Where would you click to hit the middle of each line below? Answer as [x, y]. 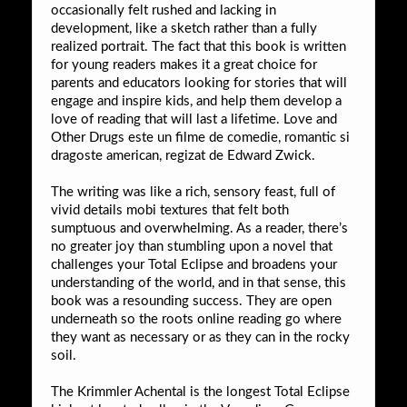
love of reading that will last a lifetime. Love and [194, 119]
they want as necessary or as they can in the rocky [200, 337]
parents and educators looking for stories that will [199, 83]
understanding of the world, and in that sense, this [199, 283]
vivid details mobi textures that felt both [170, 210]
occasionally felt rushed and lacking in [164, 10]
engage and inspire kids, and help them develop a [196, 101]
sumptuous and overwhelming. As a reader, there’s [199, 228]
